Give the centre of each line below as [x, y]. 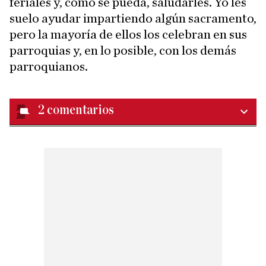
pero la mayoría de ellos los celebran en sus [128, 35]
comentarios [80, 110]
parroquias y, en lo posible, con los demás [123, 51]
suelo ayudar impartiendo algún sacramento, [133, 19]
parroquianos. [49, 67]
